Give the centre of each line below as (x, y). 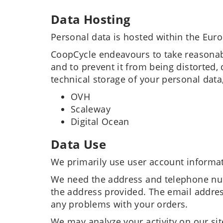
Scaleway (91, 109)
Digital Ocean (100, 121)
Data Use (78, 144)
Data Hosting (91, 19)
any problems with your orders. (119, 204)
